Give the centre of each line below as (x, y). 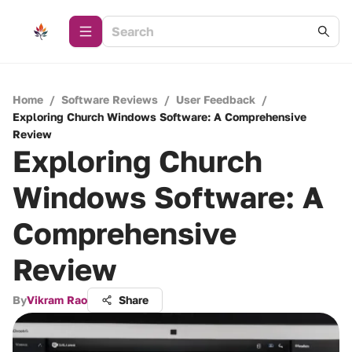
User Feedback (216, 99)
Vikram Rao (57, 300)
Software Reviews (110, 99)
